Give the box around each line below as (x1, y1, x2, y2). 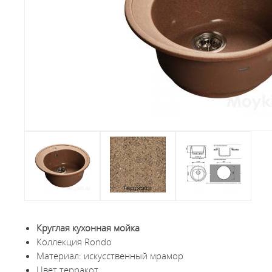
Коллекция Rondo (36, 236, 112, 248)
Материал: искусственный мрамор (36, 250, 184, 262)
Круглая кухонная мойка (36, 222, 140, 234)
